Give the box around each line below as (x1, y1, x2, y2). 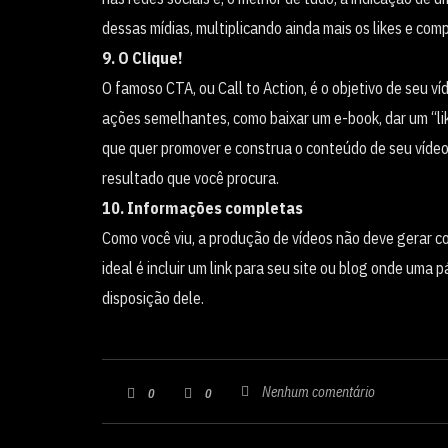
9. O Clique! (102, 47, 183, 68)
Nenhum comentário (262, 382, 375, 401)
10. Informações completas (102, 197, 303, 218)
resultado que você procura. (102, 167, 279, 188)
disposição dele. (102, 287, 204, 308)
